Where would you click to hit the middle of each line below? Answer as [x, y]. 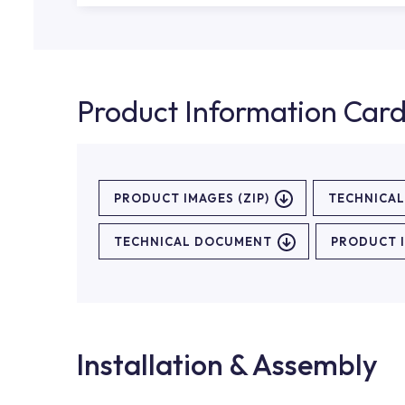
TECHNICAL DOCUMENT [193, 241]
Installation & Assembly [227, 364]
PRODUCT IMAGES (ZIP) [192, 198]
